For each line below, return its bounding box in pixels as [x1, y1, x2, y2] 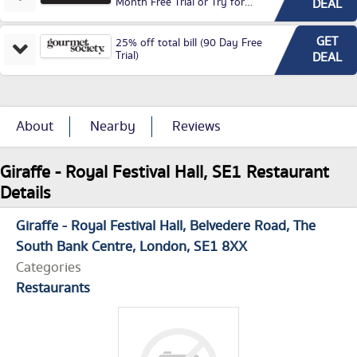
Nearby [90, 116, 135, 138]
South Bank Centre [16, 237, 132, 258]
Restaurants [16, 278, 90, 300]
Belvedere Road [190, 216, 286, 237]
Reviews [172, 116, 221, 138]
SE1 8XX [194, 237, 247, 258]
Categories [16, 257, 81, 279]
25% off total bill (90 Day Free [116, 35, 262, 52]
